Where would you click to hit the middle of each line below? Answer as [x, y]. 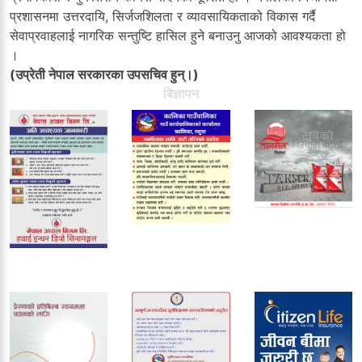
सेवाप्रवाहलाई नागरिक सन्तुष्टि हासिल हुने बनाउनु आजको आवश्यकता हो [178, 35]
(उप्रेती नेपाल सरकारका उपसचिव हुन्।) [104, 74]
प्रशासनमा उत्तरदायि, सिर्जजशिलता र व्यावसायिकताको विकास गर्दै [162, 16]
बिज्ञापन [181, 93]
